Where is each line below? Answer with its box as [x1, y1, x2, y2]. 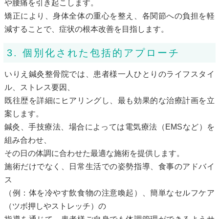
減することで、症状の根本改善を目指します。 [4, 24, 169, 33]
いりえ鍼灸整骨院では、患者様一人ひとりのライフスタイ [4, 69, 215, 78]
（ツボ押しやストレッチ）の [4, 201, 106, 210]
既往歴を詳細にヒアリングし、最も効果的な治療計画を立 [4, 96, 215, 105]
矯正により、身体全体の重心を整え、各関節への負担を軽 [4, 11, 215, 20]
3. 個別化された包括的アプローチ [6, 47, 180, 58]
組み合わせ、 [4, 135, 51, 144]
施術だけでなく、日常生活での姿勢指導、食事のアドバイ [4, 162, 215, 171]
